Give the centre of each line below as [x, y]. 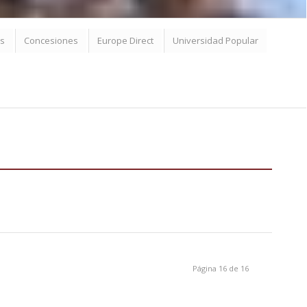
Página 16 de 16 [221, 268]
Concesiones [51, 40]
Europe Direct [125, 40]
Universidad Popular [216, 40]
